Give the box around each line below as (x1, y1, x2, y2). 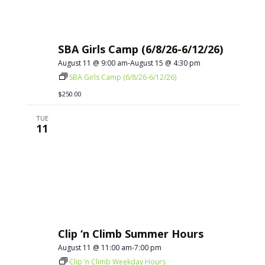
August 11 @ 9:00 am (58, 58, 128, 68)
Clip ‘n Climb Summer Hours (58, 227, 204, 241)
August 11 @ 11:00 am (58, 243, 132, 253)
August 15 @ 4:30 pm (130, 58, 201, 68)
